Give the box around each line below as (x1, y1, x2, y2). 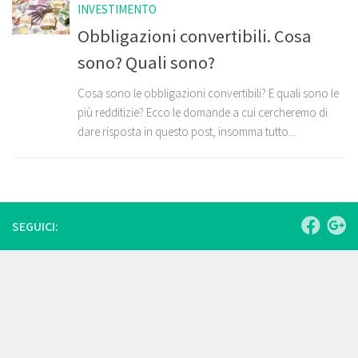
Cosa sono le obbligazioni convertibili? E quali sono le (78, 85, 339, 101)
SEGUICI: (12, 217, 58, 234)
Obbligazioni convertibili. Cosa (78, 24, 312, 47)
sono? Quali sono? (78, 50, 215, 74)
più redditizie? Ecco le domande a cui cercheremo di (78, 104, 328, 120)
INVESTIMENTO (78, 2, 157, 18)
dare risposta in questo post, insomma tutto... (78, 123, 296, 139)
